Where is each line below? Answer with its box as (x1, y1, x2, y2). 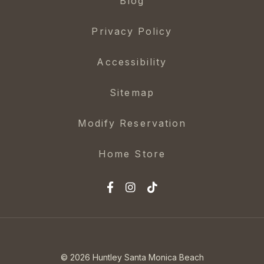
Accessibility (97, 56, 167, 68)
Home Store (98, 148, 166, 160)
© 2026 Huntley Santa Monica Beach (60, 252, 204, 263)
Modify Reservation (77, 117, 187, 130)
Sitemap (110, 87, 154, 99)
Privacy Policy (91, 25, 173, 38)
